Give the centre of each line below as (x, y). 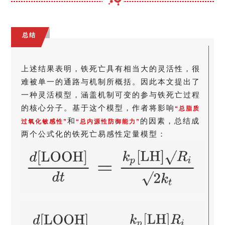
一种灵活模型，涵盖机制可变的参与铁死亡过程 (111, 94)
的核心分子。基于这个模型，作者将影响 (98, 107)
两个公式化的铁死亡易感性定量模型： (94, 134)
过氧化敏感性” (44, 121)
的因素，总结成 (170, 121)
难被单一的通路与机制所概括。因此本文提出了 (111, 81)
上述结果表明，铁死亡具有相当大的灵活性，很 (111, 68)
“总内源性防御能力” (108, 121)
